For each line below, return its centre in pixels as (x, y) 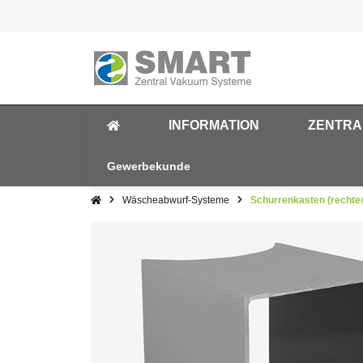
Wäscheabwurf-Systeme (176, 200)
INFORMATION (214, 125)
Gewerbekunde (149, 166)
